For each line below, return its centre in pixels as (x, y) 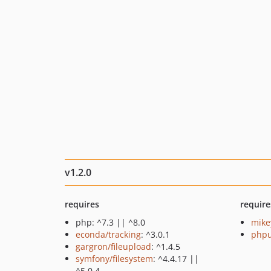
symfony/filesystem (114, 259)
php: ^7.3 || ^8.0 (110, 222)
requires (82, 204)
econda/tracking (108, 234)
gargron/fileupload (113, 247)
